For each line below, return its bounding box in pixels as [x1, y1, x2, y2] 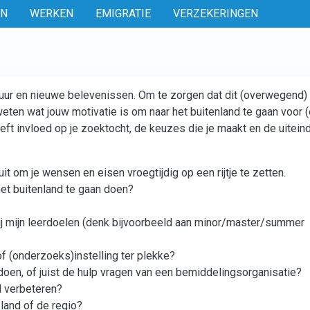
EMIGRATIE [95, 7, 151, 20]
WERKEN [30, 7, 73, 20]
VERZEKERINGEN [173, 7, 258, 20]
